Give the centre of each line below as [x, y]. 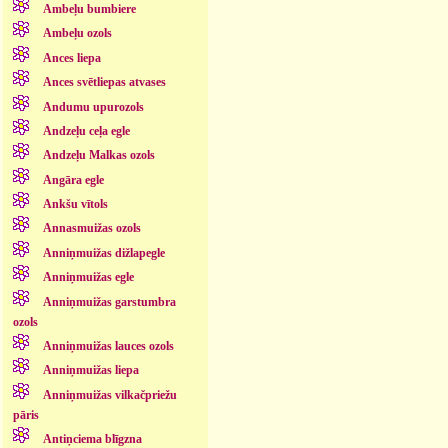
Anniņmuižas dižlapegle [103, 252]
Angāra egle [73, 179]
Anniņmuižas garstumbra [109, 301]
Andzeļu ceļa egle [86, 130]
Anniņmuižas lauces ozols [108, 345]
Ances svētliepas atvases [104, 82]
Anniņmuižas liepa [90, 370]
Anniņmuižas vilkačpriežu [109, 394]
